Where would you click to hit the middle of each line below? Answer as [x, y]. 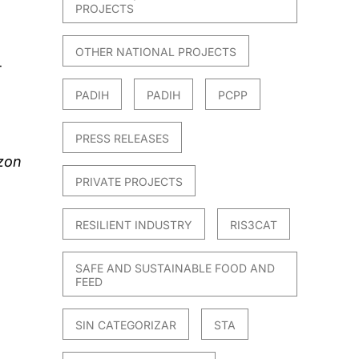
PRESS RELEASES [123, 139]
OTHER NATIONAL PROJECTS [156, 52]
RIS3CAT [254, 225]
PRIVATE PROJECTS [129, 182]
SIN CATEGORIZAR [126, 325]
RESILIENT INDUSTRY [134, 225]
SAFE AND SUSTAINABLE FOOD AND [175, 268]
